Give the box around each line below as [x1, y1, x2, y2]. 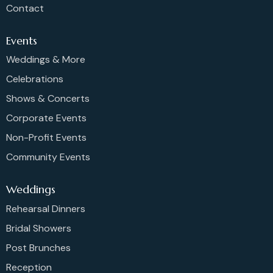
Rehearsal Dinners [6, 202, 85, 215]
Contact [6, 2, 44, 15]
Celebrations [6, 73, 63, 86]
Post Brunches [6, 241, 71, 254]
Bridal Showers [6, 221, 71, 235]
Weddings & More [6, 53, 85, 66]
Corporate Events [6, 112, 87, 125]
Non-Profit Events [6, 131, 87, 144]
